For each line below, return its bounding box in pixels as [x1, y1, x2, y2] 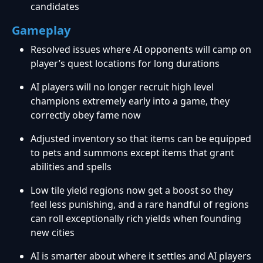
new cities [31, 226, 75, 240]
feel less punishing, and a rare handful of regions [31, 198, 249, 211]
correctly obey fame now [31, 109, 141, 122]
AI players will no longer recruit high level [31, 80, 214, 94]
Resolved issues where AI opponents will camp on [31, 43, 251, 56]
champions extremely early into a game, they [31, 95, 230, 108]
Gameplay [12, 22, 70, 39]
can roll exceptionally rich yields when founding [31, 212, 241, 225]
